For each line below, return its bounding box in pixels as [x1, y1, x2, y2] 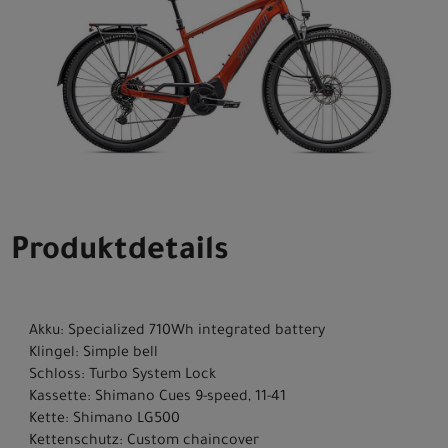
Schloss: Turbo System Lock [29, 367, 216, 384]
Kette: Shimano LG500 [29, 411, 180, 428]
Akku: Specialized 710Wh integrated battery [29, 323, 325, 340]
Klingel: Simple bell [29, 345, 158, 362]
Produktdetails [11, 236, 229, 271]
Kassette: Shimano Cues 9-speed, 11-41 [29, 389, 286, 406]
